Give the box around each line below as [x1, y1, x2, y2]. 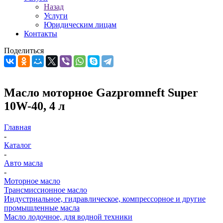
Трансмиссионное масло [4, 185, 87, 194]
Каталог [4, 140, 31, 149]
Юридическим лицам [44, 20, 116, 29]
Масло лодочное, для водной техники [4, 212, 132, 221]
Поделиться [4, 46, 44, 55]
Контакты [24, 29, 57, 38]
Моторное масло [4, 176, 60, 185]
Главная [4, 122, 31, 131]
